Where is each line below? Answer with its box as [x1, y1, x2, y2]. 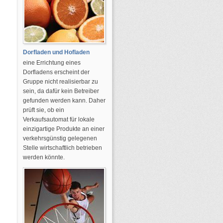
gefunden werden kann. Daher [23, 97, 106, 104]
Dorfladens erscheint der [23, 69, 90, 76]
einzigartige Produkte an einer [23, 125, 105, 132]
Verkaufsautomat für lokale [23, 116, 95, 123]
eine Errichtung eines [23, 59, 81, 66]
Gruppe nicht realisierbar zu [23, 78, 98, 85]
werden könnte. [23, 154, 65, 161]
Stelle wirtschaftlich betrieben [23, 144, 102, 151]
